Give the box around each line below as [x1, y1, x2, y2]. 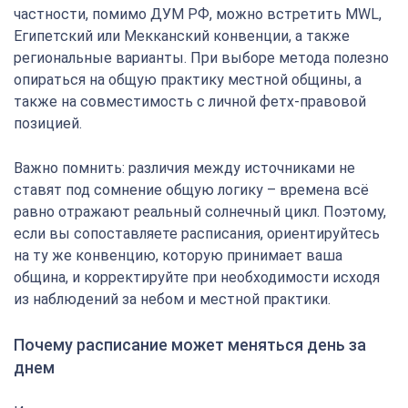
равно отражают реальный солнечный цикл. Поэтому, [14, 203, 386, 220]
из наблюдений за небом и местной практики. [14, 291, 331, 308]
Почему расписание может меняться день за [14, 335, 366, 354]
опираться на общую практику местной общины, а [14, 71, 362, 88]
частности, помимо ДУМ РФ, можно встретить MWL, [14, 5, 382, 23]
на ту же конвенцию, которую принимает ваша [14, 247, 342, 264]
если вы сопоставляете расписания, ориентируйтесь [14, 225, 380, 242]
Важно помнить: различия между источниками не [14, 159, 355, 177]
